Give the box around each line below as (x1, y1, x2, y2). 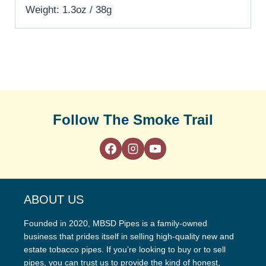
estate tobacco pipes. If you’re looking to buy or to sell (24, 245, 226, 255)
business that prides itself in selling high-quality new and (24, 232, 234, 242)
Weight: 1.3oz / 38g (26, 4, 112, 15)
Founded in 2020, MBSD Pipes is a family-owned (24, 218, 207, 229)
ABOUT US (24, 193, 84, 207)
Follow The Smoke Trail (53, 111, 213, 128)
